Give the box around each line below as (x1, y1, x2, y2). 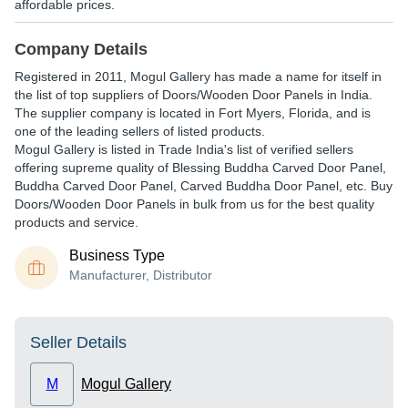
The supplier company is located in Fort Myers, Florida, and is (15, 106, 371, 120)
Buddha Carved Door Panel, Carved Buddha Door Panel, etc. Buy (15, 178, 393, 193)
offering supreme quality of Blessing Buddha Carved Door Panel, (15, 160, 386, 175)
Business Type (69, 248, 165, 263)
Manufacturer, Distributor (69, 268, 212, 282)
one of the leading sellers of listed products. (15, 124, 265, 138)
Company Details (15, 40, 148, 58)
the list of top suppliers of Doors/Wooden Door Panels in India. (15, 87, 372, 102)
